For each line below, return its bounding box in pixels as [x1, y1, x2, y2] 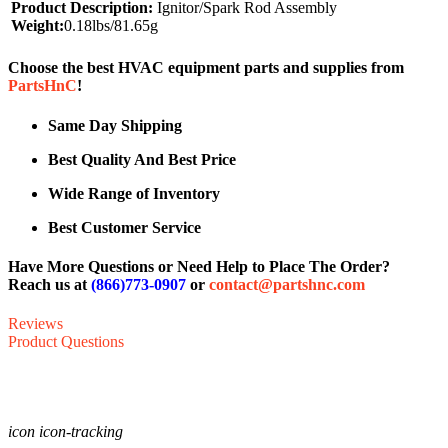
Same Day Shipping [48, 116, 182, 134]
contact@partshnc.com [209, 276, 365, 294]
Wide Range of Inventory [48, 184, 220, 202]
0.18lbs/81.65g [64, 17, 158, 35]
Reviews [8, 315, 63, 333]
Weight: [11, 17, 64, 35]
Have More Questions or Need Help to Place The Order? [8, 258, 390, 276]
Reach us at [8, 276, 91, 294]
